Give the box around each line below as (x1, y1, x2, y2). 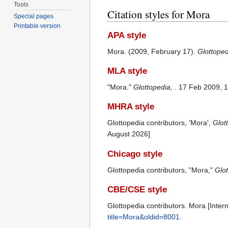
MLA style (107, 66, 147, 76)
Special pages (14, 13, 54, 20)
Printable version (14, 22, 61, 30)
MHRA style (107, 102, 154, 112)
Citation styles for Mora (107, 7, 210, 21)
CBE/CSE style (107, 185, 167, 195)
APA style (107, 30, 146, 40)
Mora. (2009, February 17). (107, 47, 197, 55)
